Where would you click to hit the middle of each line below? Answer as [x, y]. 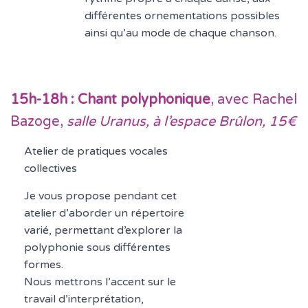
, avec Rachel [254, 100]
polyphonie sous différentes [97, 247]
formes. [43, 265]
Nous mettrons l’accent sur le [100, 282]
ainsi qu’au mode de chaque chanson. [180, 33]
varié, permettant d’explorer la [103, 230]
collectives [50, 168]
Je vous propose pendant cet [100, 196]
